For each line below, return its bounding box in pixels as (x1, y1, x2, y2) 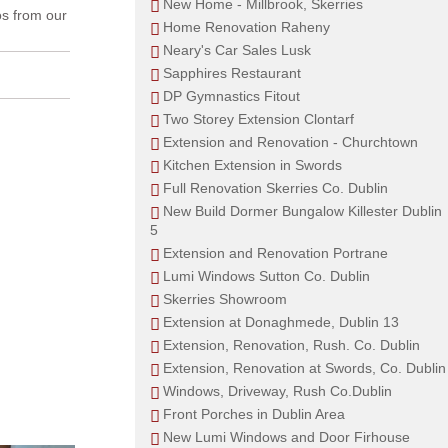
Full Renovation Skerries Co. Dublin (162, 180, 388, 196)
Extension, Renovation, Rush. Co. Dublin (162, 337, 420, 353)
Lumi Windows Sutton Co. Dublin (162, 268, 370, 284)
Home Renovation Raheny (162, 19, 330, 35)
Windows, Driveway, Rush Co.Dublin (162, 383, 392, 399)
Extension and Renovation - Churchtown (162, 134, 418, 150)
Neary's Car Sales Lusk (162, 42, 311, 58)
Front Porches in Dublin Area (162, 406, 345, 422)
